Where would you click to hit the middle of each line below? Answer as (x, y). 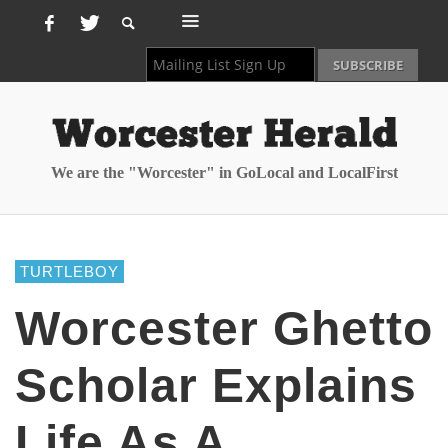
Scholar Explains (216, 385)
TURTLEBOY (69, 271)
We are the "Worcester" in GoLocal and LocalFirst (224, 172)
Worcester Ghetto (224, 328)
